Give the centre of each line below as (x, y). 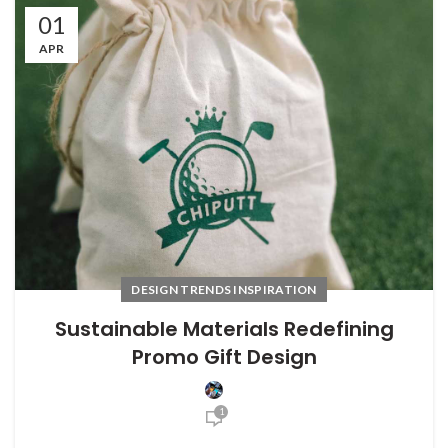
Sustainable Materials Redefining (224, 328)
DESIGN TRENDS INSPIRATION (224, 289)
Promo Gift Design (224, 356)
